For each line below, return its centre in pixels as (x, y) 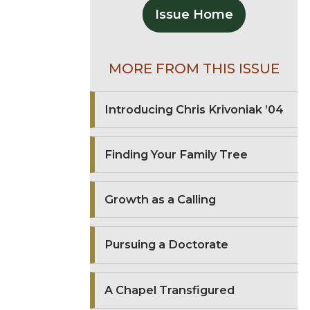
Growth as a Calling (161, 200)
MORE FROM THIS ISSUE (194, 68)
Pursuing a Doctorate (167, 245)
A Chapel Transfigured (170, 290)
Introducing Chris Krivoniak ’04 (194, 109)
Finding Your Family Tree (176, 154)
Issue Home (194, 14)
